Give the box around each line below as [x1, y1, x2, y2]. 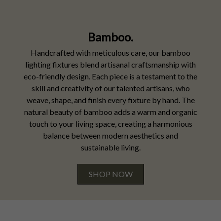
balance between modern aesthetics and [43, 131, 178, 140]
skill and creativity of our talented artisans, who [31, 83, 190, 93]
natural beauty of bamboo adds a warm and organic [24, 107, 197, 116]
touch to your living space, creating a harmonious [29, 119, 192, 128]
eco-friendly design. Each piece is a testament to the [24, 72, 197, 81]
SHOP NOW [88, 169, 133, 179]
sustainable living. [80, 143, 141, 152]
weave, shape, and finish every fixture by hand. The [26, 95, 195, 105]
